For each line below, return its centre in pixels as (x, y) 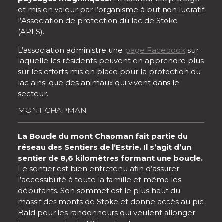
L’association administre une (71, 50)
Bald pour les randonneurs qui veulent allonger (107, 212)
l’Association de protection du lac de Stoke (98, 20)
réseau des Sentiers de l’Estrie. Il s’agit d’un (105, 147)
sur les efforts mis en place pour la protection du (109, 71)
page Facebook (155, 50)
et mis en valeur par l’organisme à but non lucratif (111, 9)
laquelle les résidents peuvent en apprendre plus (111, 60)
